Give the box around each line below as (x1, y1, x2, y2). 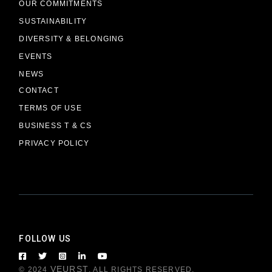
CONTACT (19, 86, 59, 95)
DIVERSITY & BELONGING (19, 35, 124, 44)
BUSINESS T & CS (19, 121, 92, 131)
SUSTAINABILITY (19, 17, 87, 26)
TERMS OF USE (19, 104, 82, 113)
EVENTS (19, 52, 53, 61)
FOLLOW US (19, 234, 72, 244)
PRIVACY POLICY (19, 139, 90, 148)
